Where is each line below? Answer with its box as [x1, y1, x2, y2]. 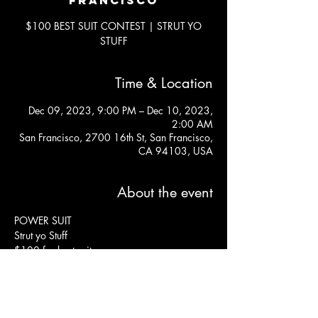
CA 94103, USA [138, 143, 213, 158]
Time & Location [115, 73, 213, 92]
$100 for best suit [14, 243, 92, 257]
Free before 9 [14, 273, 72, 287]
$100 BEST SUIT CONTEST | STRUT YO [26, 18, 202, 33]
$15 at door [14, 258, 67, 272]
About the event [117, 182, 213, 202]
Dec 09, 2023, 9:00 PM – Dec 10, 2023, [28, 103, 213, 117]
